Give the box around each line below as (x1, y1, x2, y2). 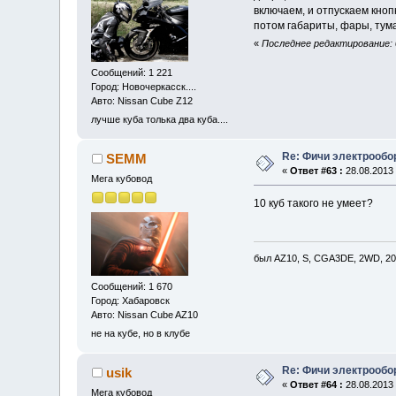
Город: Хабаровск (91, 294, 171, 306)
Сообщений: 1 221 (91, 66, 173, 78)
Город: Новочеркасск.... (91, 80, 197, 92)
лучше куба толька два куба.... (91, 114, 229, 126)
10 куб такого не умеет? (253, 197, 373, 210)
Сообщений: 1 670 (91, 280, 173, 292)
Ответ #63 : (290, 165, 344, 177)
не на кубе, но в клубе (91, 328, 191, 339)
